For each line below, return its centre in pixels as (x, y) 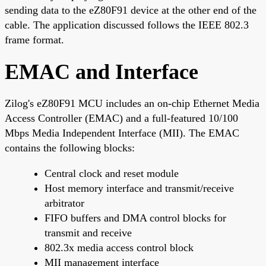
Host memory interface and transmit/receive (139, 188)
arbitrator (64, 203)
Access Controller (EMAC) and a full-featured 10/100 (121, 118)
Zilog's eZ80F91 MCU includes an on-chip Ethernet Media (132, 103)
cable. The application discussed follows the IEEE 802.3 (127, 25)
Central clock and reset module (112, 173)
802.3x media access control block (119, 247)
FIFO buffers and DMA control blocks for (135, 218)
